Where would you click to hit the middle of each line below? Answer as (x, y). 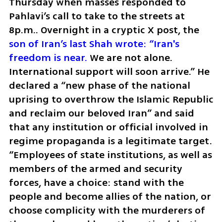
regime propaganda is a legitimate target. (110, 141)
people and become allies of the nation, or (110, 196)
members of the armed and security (95, 168)
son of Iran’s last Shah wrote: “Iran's (94, 44)
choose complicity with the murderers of (107, 210)
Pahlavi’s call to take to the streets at (97, 16)
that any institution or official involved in (108, 127)
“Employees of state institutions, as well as (110, 155)
